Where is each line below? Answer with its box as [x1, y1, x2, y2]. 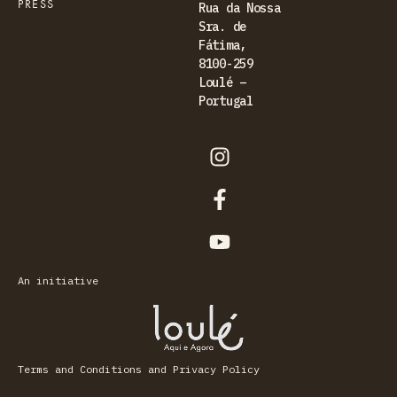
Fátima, [198, 36, 246, 53]
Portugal [198, 92, 253, 109]
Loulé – [198, 74, 246, 90]
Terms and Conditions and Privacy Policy [18, 362, 260, 376]
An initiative [18, 273, 98, 287]
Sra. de [198, 18, 246, 35]
